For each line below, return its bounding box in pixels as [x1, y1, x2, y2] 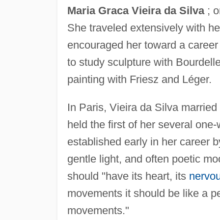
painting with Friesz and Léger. [67, 73, 212, 85]
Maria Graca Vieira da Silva [67, 4, 204, 17]
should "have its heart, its [67, 169, 189, 182]
